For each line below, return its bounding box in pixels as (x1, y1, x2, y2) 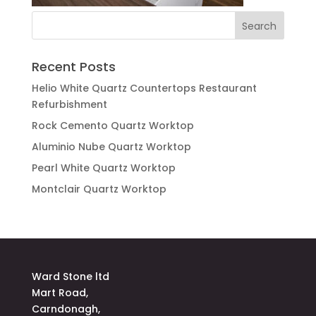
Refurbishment (31, 97, 107, 111)
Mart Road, (31, 286, 88, 300)
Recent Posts (31, 58, 116, 75)
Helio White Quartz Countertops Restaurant (31, 81, 257, 95)
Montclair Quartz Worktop (31, 182, 166, 196)
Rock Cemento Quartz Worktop (31, 119, 194, 133)
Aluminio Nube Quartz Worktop (31, 140, 191, 154)
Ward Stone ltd (31, 269, 109, 284)
